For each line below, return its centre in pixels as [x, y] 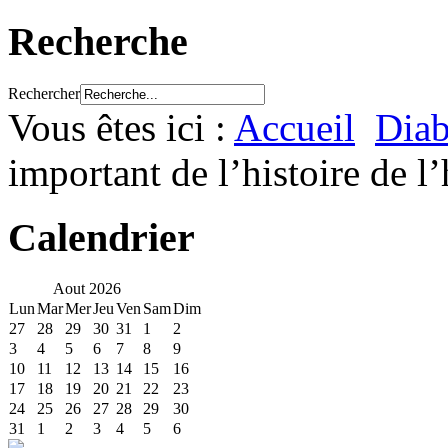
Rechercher [44, 93]
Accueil [294, 127]
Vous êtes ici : [121, 127]
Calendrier [101, 237]
